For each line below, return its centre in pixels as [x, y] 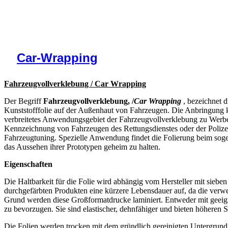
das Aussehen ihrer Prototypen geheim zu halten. [82, 147]
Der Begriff [24, 101]
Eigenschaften [28, 164]
